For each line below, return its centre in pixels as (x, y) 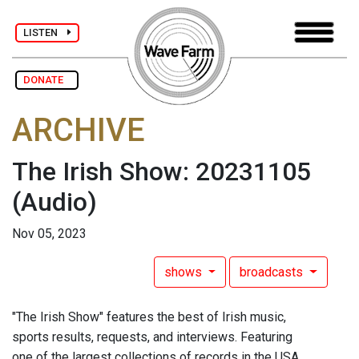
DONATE (47, 80)
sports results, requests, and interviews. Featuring (152, 337)
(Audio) (54, 202)
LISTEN (45, 32)
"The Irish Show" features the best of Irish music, (149, 317)
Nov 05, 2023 (49, 234)
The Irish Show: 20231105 (161, 172)
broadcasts (273, 272)
